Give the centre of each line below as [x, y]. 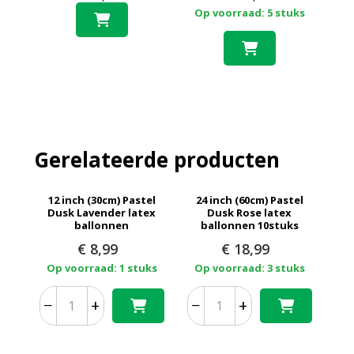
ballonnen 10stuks [249, 225]
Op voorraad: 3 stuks [249, 267]
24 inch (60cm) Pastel [249, 200]
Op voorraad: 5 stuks [249, 13]
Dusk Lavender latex [102, 212]
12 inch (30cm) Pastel [102, 200]
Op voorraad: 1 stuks [102, 267]
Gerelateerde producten [156, 159]
